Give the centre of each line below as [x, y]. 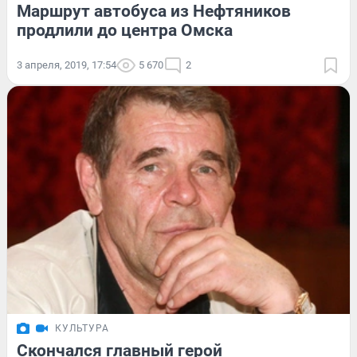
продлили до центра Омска [125, 30]
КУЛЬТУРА [82, 329]
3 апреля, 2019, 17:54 [67, 65]
